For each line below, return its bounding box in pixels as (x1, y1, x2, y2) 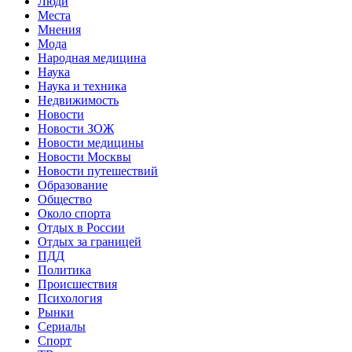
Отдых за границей (38, 234, 141, 248)
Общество (38, 192, 92, 206)
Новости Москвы (38, 149, 131, 163)
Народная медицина (38, 50, 146, 64)
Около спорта (38, 206, 111, 220)
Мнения (38, 22, 81, 36)
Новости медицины (38, 135, 144, 149)
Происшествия (38, 277, 117, 291)
